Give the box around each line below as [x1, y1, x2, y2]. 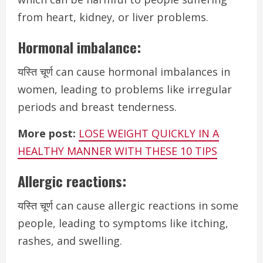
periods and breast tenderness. [18, 100, 177, 114]
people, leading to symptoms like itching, [18, 216, 228, 230]
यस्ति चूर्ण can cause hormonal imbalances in [18, 65, 230, 79]
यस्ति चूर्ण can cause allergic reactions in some [18, 198, 238, 213]
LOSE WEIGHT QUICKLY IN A [79, 126, 219, 140]
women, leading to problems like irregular [18, 82, 232, 96]
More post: [18, 126, 79, 140]
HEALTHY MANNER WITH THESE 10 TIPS [18, 144, 217, 158]
